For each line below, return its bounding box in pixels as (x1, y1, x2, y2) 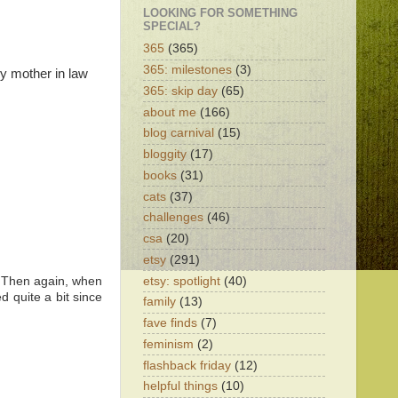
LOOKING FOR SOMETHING (143, 6, 298, 20)
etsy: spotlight (143, 274, 220, 288)
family (143, 295, 176, 309)
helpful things (143, 379, 218, 394)
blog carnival (143, 126, 214, 140)
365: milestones (143, 63, 232, 76)
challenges (143, 211, 203, 225)
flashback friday (143, 358, 231, 372)
